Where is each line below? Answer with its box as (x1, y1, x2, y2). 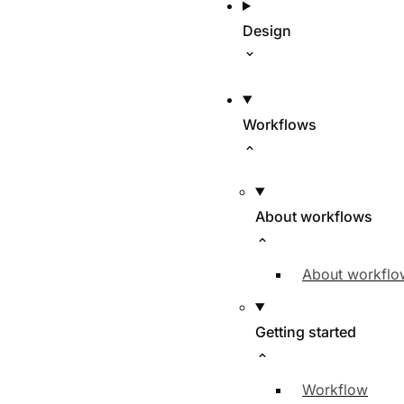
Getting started (255, 323, 356, 341)
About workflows (255, 207, 372, 225)
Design (243, 22, 291, 40)
